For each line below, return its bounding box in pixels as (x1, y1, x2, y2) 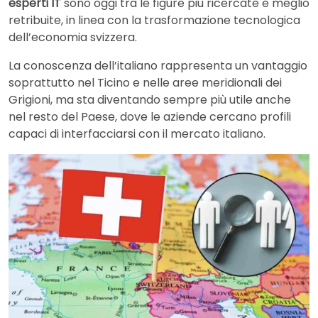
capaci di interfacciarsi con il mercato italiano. (9, 126, 265, 143)
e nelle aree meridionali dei (130, 75, 282, 92)
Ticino (97, 75, 130, 92)
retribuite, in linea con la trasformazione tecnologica (9, 12, 300, 29)
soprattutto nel (9, 75, 97, 92)
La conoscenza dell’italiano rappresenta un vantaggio (9, 57, 307, 75)
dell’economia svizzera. (9, 29, 137, 46)
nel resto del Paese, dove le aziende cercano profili (9, 109, 291, 126)
